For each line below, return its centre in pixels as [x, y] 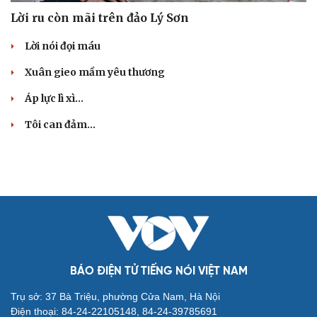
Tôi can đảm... [60, 124]
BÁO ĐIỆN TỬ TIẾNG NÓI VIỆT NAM [158, 271]
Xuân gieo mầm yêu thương [95, 72]
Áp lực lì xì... [54, 98]
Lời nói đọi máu [63, 46]
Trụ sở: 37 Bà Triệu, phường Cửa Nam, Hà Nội [115, 296]
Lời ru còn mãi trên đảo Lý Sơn [100, 17]
